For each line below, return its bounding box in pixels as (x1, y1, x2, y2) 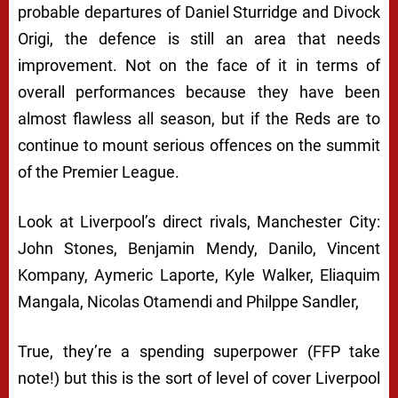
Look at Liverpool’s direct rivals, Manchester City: (18, 212, 380, 232)
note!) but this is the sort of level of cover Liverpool (18, 369, 380, 388)
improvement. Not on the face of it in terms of (18, 56, 380, 76)
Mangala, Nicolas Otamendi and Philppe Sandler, (18, 292, 359, 312)
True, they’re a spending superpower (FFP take (18, 342, 380, 362)
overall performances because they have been (18, 83, 380, 102)
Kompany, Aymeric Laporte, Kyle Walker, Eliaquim (18, 266, 380, 285)
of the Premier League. (18, 163, 179, 182)
